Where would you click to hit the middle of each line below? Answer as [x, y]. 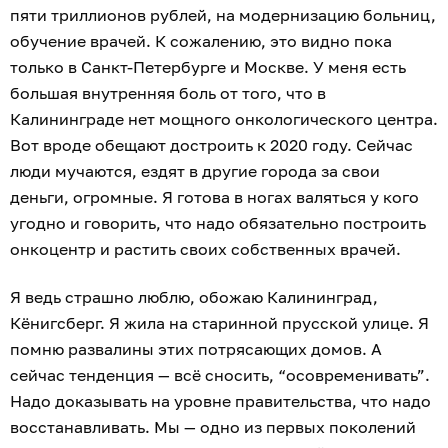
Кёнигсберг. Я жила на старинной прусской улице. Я [219, 323]
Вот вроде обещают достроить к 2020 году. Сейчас [211, 145]
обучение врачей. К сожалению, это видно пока [201, 41]
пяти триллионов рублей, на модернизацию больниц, [223, 15]
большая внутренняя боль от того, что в [168, 93]
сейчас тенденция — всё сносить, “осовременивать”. [220, 375]
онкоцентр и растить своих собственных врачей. [207, 249]
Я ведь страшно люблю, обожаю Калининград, [194, 297]
